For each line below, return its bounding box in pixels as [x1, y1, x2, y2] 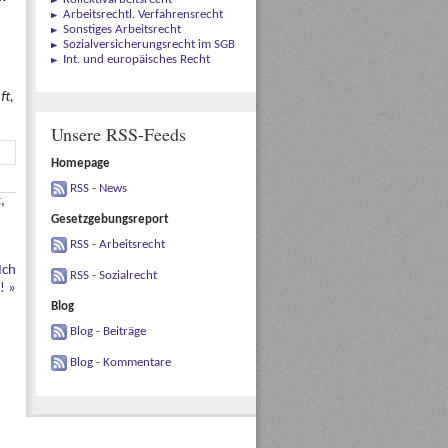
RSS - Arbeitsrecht [70, 238, 165, 251]
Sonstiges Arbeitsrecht [63, 23, 181, 36]
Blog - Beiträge [70, 325, 146, 338]
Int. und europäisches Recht [63, 53, 210, 66]
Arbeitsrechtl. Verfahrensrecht [63, 8, 223, 21]
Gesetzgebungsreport [51, 213, 169, 226]
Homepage [51, 157, 110, 170]
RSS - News [70, 182, 127, 195]
